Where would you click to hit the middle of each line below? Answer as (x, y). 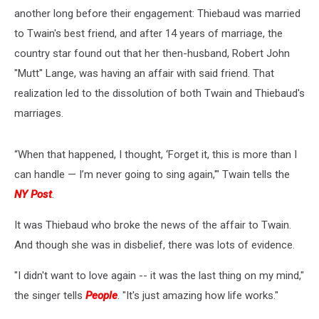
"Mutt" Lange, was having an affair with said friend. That (144, 73)
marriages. (39, 113)
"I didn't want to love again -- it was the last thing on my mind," (159, 275)
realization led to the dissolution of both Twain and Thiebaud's (159, 93)
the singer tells (50, 295)
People (101, 295)
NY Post (33, 194)
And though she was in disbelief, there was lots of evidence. (155, 245)
